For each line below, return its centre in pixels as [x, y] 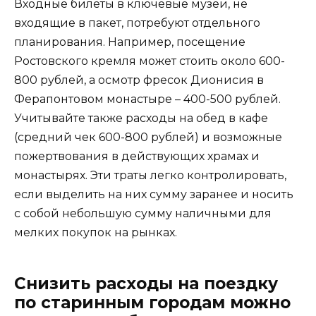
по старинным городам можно [152, 302]
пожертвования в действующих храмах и [137, 156]
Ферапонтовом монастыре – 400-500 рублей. [147, 99]
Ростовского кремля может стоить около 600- [150, 61]
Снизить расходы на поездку [146, 283]
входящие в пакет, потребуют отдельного [137, 23]
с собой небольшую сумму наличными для [143, 213]
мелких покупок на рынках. [96, 232]
